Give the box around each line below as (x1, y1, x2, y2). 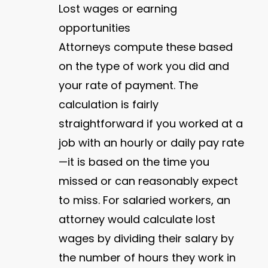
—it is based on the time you (59, 154, 210, 170)
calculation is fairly (59, 97, 159, 112)
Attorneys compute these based (59, 39, 233, 55)
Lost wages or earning (59, 1, 178, 17)
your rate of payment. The (59, 78, 199, 93)
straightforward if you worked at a (59, 116, 243, 132)
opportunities (59, 20, 131, 36)
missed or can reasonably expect (59, 173, 239, 189)
